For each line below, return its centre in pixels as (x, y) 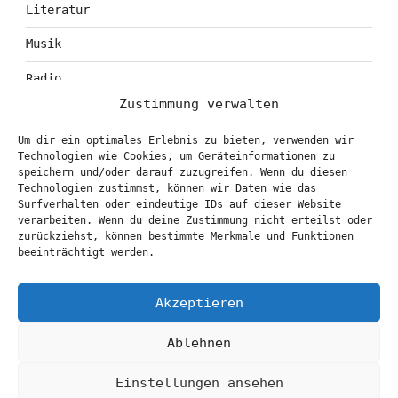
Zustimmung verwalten (199, 104)
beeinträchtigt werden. (86, 252)
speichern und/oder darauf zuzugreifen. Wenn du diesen (183, 172)
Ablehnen (199, 342)
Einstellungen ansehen (199, 382)
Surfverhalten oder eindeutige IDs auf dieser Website (179, 204)
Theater (50, 146)
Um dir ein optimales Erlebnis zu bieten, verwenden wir (186, 140)
